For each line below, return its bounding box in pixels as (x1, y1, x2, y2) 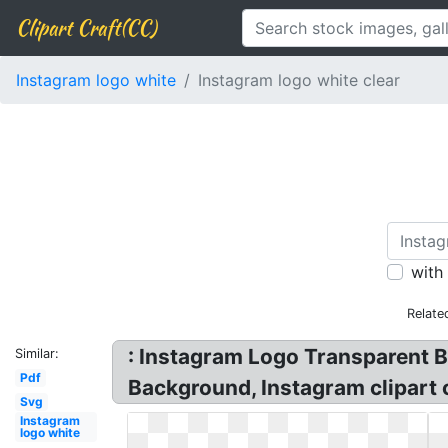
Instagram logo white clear (198, 70, 400, 90)
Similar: (15, 346, 59, 361)
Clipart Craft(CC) (16, 13, 156, 42)
